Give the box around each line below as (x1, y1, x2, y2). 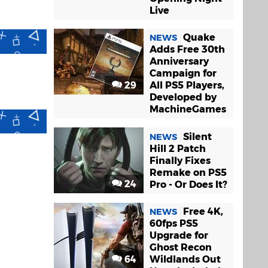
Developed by (150, 92, 217, 103)
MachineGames (150, 103, 226, 115)
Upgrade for (150, 229, 208, 241)
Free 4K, (183, 205, 223, 217)
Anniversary (150, 56, 209, 67)
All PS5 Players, (150, 80, 224, 91)
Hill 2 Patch (150, 142, 206, 154)
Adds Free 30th (150, 44, 225, 55)
